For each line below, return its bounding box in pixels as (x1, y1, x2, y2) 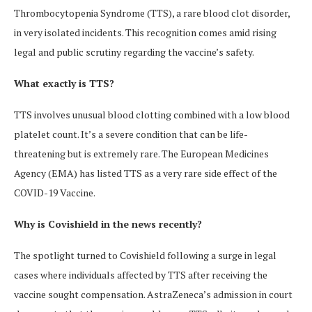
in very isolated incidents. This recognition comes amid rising (14, 26, 276, 39)
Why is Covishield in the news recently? (14, 217, 202, 231)
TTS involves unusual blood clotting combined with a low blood (14, 108, 290, 121)
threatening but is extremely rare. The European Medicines (14, 147, 269, 160)
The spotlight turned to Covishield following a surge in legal (14, 249, 276, 262)
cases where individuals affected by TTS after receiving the (14, 268, 267, 281)
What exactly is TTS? (14, 77, 114, 90)
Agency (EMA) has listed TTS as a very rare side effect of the (14, 166, 277, 180)
